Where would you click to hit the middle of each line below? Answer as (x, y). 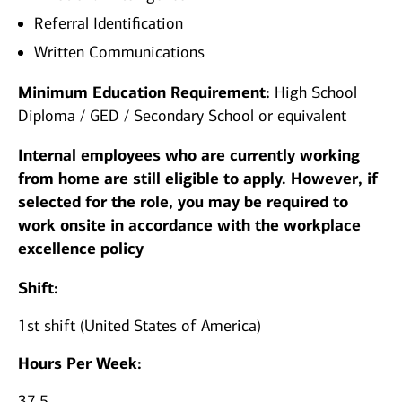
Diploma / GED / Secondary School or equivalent (182, 116)
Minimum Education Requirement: (146, 93)
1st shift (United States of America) (140, 326)
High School (316, 93)
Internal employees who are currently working (189, 156)
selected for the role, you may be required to (183, 202)
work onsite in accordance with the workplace (189, 226)
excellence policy (81, 249)
